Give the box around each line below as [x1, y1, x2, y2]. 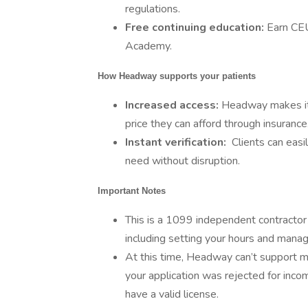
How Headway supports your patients [98, 71, 256, 81]
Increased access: [125, 98, 221, 113]
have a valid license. [125, 287, 221, 302]
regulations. [125, 1, 180, 16]
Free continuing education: [125, 20, 267, 35]
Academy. [125, 38, 172, 54]
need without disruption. [125, 153, 243, 168]
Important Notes [98, 186, 166, 196]
